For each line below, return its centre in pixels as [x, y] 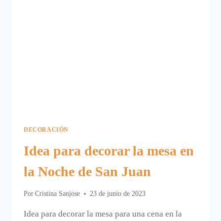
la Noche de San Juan [87, 171]
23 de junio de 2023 [118, 194]
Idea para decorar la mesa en [109, 150]
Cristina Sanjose [58, 194]
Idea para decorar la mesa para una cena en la [103, 214]
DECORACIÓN [46, 129]
